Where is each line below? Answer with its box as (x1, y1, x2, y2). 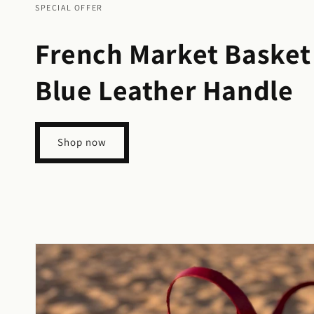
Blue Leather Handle (35, 71, 294, 108)
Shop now (57, 135, 107, 149)
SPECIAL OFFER (35, 1, 103, 13)
